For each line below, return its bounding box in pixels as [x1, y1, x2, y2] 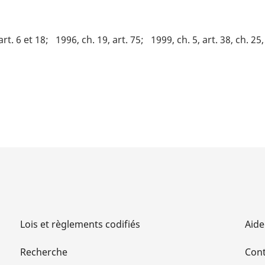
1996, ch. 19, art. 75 [56, 33, 141, 47]
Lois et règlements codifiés [20, 218, 140, 231]
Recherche [20, 245, 67, 259]
